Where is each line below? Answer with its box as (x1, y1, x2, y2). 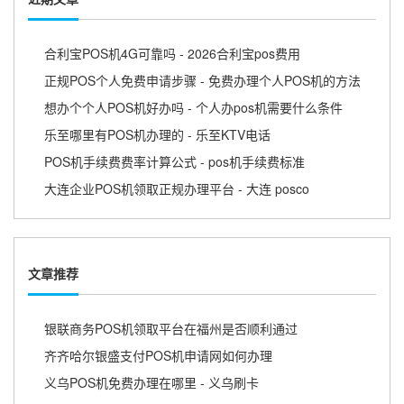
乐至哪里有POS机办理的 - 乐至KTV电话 (44, 124, 271, 143)
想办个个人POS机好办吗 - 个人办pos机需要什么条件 (44, 97, 343, 116)
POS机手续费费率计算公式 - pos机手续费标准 (44, 151, 305, 170)
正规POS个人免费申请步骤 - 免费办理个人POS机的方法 (44, 70, 361, 89)
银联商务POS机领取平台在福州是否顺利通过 (44, 319, 298, 337)
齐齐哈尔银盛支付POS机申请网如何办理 (44, 346, 272, 364)
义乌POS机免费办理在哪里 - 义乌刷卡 (44, 373, 259, 391)
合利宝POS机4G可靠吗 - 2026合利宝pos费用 (44, 43, 300, 62)
